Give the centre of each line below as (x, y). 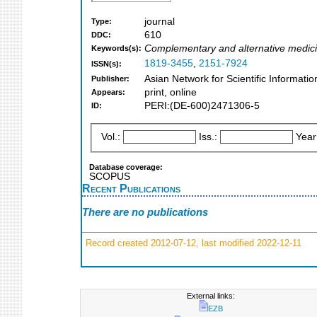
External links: (211, 296)
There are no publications (145, 212)
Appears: (108, 92)
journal (160, 22)
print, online (171, 93)
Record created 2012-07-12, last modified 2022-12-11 (192, 243)
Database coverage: (126, 167)
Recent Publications (131, 188)
